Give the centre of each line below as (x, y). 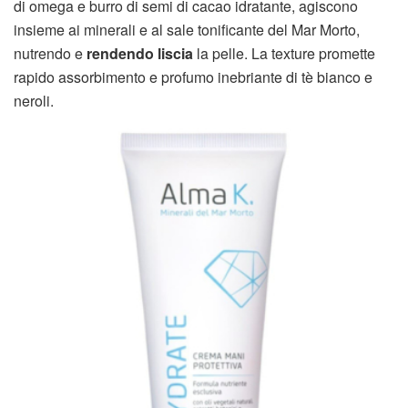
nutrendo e (50, 54)
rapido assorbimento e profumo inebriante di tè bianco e (193, 77)
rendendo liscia (140, 54)
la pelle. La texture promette (284, 54)
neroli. (34, 101)
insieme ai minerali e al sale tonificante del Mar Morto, (187, 30)
